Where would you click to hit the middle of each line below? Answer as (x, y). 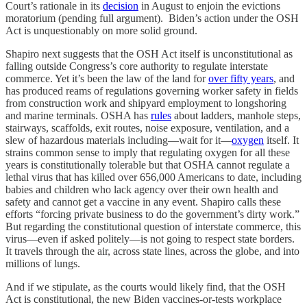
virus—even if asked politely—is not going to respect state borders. (150, 238)
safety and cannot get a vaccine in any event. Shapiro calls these (143, 201)
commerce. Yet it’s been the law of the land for (107, 78)
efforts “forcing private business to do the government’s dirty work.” (152, 214)
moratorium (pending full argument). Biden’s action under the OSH (152, 18)
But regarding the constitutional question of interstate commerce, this (153, 226)
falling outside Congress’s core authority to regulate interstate (137, 66)
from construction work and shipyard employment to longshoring (146, 103)
